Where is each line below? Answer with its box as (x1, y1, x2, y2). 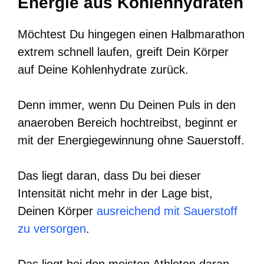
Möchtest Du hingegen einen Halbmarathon (18, 27, 245, 41)
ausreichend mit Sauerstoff (97, 204, 237, 217)
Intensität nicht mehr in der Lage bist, (18, 186, 213, 200)
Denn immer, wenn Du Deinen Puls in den (18, 98, 236, 111)
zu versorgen (18, 222, 86, 235)
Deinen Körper (18, 204, 97, 217)
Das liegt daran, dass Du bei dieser (18, 169, 201, 182)
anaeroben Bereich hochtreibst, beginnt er (18, 115, 237, 129)
